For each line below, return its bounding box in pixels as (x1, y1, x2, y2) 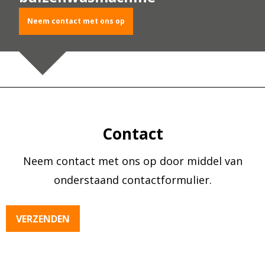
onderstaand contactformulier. (53, 173, 212, 187)
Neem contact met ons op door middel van (22, 154, 243, 168)
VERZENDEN (16, 212, 70, 225)
